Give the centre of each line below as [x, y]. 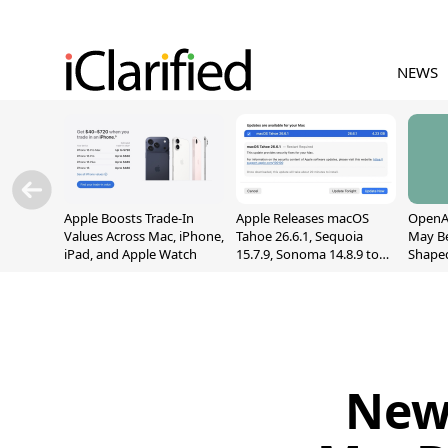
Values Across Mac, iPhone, [144, 236]
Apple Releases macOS [302, 218]
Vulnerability [273, 290]
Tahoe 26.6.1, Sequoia [299, 236]
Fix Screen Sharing [290, 272]
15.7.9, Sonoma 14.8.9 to [307, 254]
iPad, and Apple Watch [130, 254]
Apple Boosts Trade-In [129, 218]
